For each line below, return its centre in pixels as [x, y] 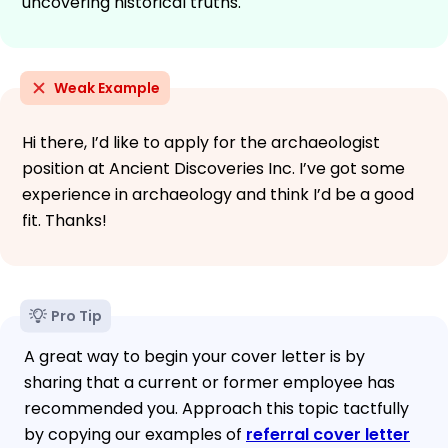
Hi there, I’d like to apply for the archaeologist [201, 142]
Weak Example [107, 87]
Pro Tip [76, 315]
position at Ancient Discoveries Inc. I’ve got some [213, 168]
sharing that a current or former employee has [209, 382]
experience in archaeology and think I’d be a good [218, 194]
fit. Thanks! [64, 220]
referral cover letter [328, 434]
